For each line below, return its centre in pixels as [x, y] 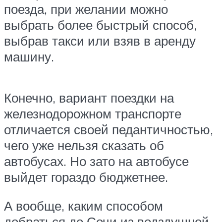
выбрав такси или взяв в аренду [100, 40]
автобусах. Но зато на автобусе [96, 161]
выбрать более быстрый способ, [100, 25]
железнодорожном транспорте [93, 114]
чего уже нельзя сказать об [84, 145]
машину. [29, 56]
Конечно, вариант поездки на [89, 98]
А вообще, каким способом [83, 205]
